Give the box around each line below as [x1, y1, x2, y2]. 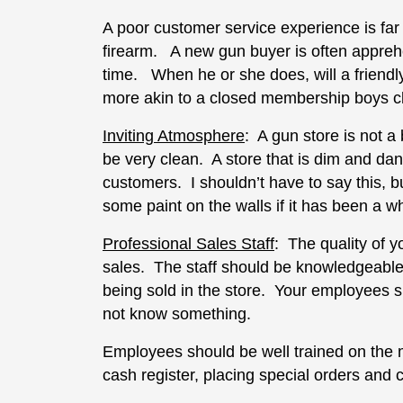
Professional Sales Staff [103, 234, 274, 253]
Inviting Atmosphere [103, 126, 245, 145]
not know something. [103, 304, 251, 323]
